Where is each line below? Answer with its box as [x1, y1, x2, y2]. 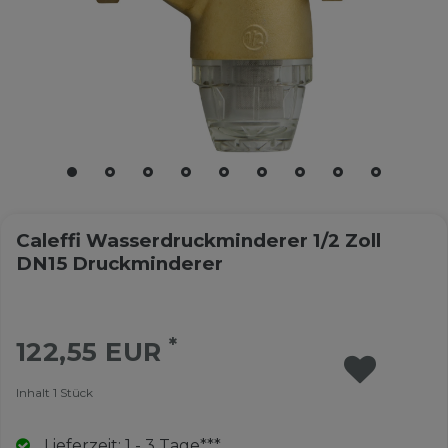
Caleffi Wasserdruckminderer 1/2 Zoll [15, 228, 381, 252]
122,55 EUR [15, 336, 170, 368]
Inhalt [15, 385, 53, 401]
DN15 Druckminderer [15, 251, 223, 275]
